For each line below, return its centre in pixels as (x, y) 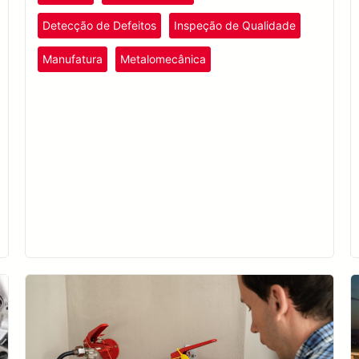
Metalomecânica (163, 59)
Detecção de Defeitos (99, 26)
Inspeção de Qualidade (234, 26)
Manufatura (72, 59)
